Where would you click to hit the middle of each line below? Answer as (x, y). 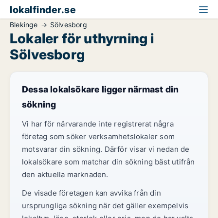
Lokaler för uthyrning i (82, 38)
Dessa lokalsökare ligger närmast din (100, 89)
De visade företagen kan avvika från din (91, 193)
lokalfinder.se (43, 10)
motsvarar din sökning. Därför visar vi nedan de (106, 149)
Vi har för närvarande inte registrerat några (98, 124)
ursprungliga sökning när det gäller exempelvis (105, 206)
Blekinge (24, 25)
